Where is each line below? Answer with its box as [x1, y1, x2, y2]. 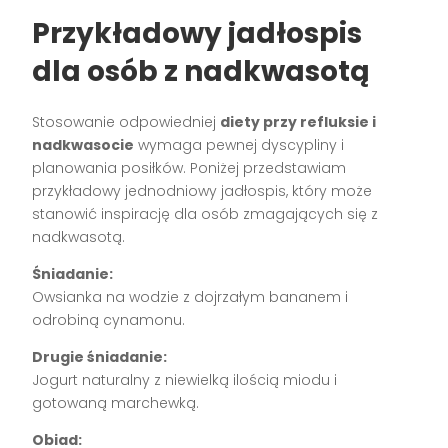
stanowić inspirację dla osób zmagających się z [32, 203, 379, 224]
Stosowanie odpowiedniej [32, 111, 221, 132]
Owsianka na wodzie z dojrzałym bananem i [32, 286, 349, 307]
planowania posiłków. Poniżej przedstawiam [32, 157, 347, 178]
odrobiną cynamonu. [32, 309, 186, 330]
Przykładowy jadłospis [32, 13, 363, 53]
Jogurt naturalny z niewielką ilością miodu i [32, 369, 338, 390]
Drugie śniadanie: [32, 346, 168, 367]
